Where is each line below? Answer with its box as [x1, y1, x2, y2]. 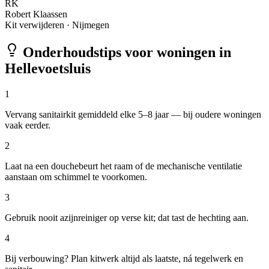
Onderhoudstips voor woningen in [19, 44, 231, 61]
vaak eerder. [5, 120, 50, 131]
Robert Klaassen [5, 9, 67, 20]
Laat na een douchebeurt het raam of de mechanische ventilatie [5, 161, 242, 172]
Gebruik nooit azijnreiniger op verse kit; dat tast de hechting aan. [5, 213, 249, 223]
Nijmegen [72, 20, 109, 31]
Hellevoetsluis [5, 61, 91, 77]
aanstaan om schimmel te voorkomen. [5, 172, 147, 183]
